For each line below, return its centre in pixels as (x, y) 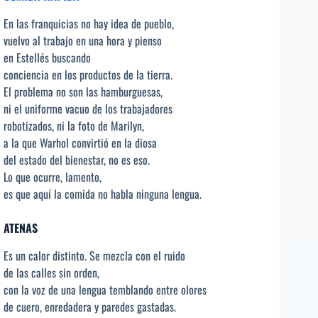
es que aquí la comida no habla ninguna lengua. (103, 194)
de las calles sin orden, (51, 273)
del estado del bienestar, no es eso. (77, 160)
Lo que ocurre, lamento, (53, 177)
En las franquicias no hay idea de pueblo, (89, 24)
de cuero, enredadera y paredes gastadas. (90, 307)
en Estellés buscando (47, 58)
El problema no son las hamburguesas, (83, 92)
